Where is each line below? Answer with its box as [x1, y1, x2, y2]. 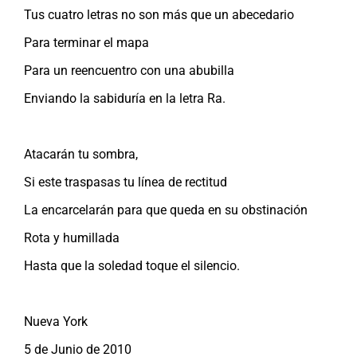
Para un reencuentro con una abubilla [24, 62, 234, 78]
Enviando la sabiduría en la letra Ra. [24, 90, 226, 106]
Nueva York [24, 313, 88, 329]
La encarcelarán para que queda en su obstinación [24, 202, 308, 218]
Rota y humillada [24, 229, 120, 245]
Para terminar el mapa [24, 34, 149, 50]
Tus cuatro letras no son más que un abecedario [24, 6, 294, 22]
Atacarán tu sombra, [24, 146, 138, 162]
